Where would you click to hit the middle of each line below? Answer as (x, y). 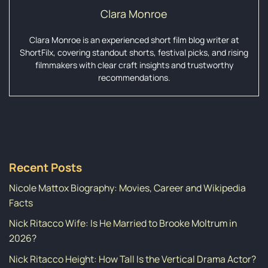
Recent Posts (45, 168)
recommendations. (134, 77)
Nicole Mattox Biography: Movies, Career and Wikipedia (127, 188)
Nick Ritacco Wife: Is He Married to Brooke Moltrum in (123, 223)
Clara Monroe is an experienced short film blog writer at (134, 39)
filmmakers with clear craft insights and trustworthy (134, 65)
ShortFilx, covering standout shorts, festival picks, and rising (134, 52)
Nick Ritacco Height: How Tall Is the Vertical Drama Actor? (133, 259)
